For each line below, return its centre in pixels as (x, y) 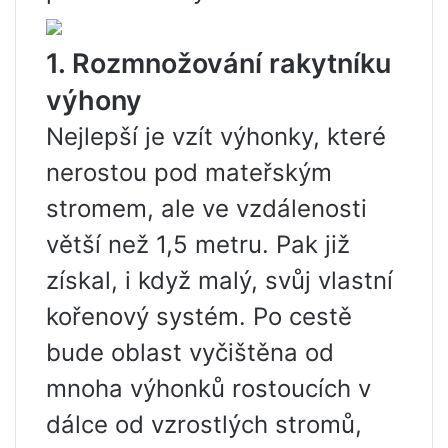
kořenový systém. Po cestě (199, 316)
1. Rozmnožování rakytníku (218, 63)
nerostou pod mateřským (189, 172)
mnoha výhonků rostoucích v (208, 388)
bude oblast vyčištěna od (190, 352)
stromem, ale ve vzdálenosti (206, 208)
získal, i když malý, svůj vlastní (219, 280)
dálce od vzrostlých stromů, (204, 424)
